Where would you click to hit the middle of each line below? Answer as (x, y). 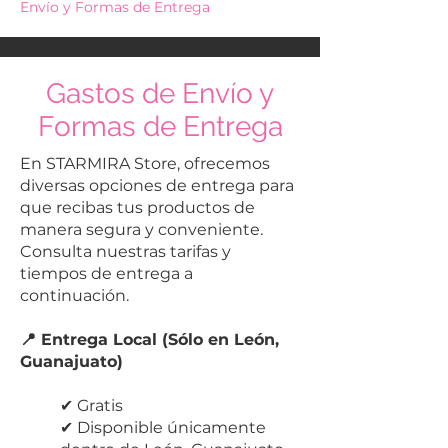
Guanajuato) (71, 362)
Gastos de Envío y (160, 94)
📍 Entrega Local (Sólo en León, (149, 340)
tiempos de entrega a (106, 274)
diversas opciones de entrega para (157, 186)
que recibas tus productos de (137, 208)
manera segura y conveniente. (141, 230)
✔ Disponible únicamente (163, 428)
